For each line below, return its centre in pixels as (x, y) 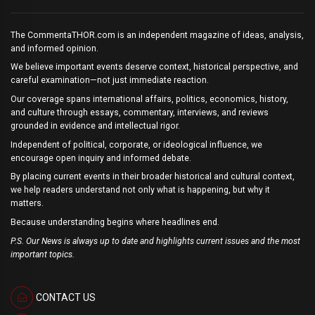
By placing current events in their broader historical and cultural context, (153, 177)
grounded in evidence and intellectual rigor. (95, 126)
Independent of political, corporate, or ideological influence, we (136, 144)
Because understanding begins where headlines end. (115, 223)
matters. (27, 204)
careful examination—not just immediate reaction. (110, 81)
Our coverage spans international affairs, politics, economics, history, (149, 99)
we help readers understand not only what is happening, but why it (140, 190)
